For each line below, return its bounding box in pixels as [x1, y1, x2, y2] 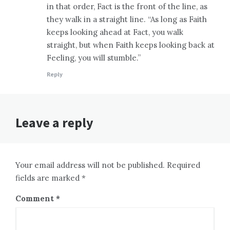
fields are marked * [15, 173, 86, 183]
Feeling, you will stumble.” [47, 53, 141, 63]
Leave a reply [15, 114, 93, 131]
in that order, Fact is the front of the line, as [47, 2, 207, 12]
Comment [15, 194, 56, 204]
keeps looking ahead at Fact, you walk [47, 27, 183, 37]
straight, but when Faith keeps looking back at [47, 40, 215, 50]
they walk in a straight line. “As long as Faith [47, 14, 207, 25]
